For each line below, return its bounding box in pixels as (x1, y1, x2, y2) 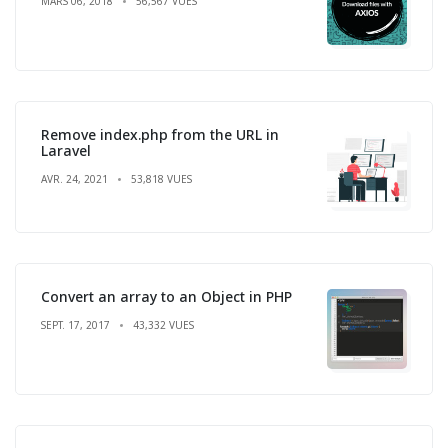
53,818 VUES (131, 171, 192, 186)
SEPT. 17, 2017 (41, 317, 110, 332)
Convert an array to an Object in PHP (41, 286, 292, 306)
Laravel (41, 140, 91, 160)
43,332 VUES (133, 317, 194, 332)
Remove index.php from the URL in (41, 124, 279, 144)
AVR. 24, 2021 (41, 171, 108, 186)
